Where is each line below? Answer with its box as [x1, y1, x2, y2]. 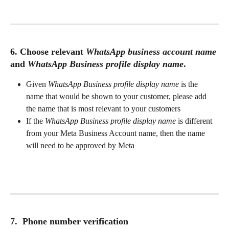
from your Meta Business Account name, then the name [26, 129, 207, 138]
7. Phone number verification [10, 216, 128, 227]
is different [176, 117, 214, 126]
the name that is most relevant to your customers [26, 104, 180, 113]
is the [179, 80, 200, 89]
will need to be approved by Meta [26, 141, 134, 150]
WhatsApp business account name [86, 47, 216, 57]
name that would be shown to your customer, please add [26, 92, 209, 101]
